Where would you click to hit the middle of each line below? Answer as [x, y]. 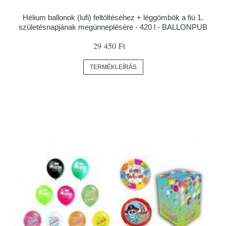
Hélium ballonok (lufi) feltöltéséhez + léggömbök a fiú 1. [113, 17]
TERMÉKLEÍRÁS [113, 67]
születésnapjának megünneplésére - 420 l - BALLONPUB [113, 27]
